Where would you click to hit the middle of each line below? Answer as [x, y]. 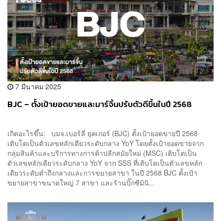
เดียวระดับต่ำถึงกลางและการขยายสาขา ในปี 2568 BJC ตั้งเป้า [102, 172]
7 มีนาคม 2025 [37, 86]
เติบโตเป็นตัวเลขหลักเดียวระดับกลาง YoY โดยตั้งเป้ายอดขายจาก [106, 143]
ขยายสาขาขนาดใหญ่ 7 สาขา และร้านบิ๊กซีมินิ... [81, 182]
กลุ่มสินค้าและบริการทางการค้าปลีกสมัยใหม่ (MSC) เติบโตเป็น [102, 153]
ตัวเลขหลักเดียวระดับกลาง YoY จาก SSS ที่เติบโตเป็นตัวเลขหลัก [105, 163]
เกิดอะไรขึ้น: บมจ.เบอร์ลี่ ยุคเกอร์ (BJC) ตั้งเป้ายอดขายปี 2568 [103, 133]
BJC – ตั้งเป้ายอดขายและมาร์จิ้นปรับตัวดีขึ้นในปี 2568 [100, 104]
